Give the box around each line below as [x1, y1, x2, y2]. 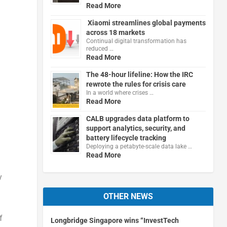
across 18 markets [86, 28, 145, 36]
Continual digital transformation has [86, 37, 186, 45]
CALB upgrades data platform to [86, 114, 190, 123]
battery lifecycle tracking [86, 133, 166, 142]
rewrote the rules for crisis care [86, 80, 186, 88]
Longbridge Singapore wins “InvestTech [50, 216, 179, 224]
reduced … [86, 45, 113, 52]
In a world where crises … [86, 89, 154, 96]
